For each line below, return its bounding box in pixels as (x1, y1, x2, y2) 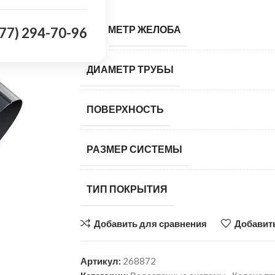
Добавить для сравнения (94, 217, 207, 229)
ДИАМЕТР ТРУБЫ (87, 63, 174, 75)
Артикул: (80, 255, 123, 266)
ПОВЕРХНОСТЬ (87, 103, 165, 115)
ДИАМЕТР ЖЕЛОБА (87, 23, 182, 35)
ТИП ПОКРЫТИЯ (87, 183, 168, 195)
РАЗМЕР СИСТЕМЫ (87, 143, 183, 155)
